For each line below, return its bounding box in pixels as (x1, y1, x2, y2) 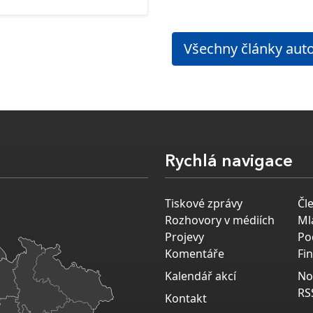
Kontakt (165, 291, 207, 307)
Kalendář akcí (165, 268, 236, 284)
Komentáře (165, 246, 224, 262)
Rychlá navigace (165, 154, 293, 171)
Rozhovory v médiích (165, 212, 275, 228)
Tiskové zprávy (165, 196, 242, 212)
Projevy (165, 229, 204, 245)
